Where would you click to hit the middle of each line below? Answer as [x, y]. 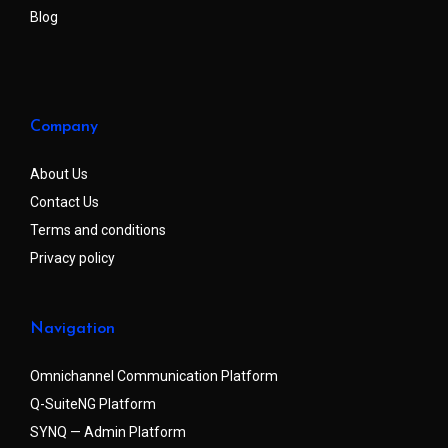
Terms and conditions [98, 229]
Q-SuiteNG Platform [93, 403]
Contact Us [64, 201]
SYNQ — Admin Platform [108, 431]
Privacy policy [72, 257]
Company [64, 126]
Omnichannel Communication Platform [154, 375]
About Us [59, 173]
